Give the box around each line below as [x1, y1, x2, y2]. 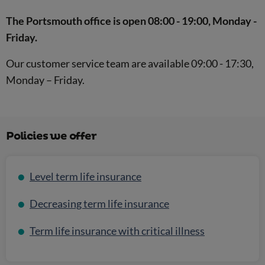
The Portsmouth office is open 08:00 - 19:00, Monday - [6, 14, 257, 27]
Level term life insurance [30, 170, 141, 183]
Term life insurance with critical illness [30, 224, 205, 238]
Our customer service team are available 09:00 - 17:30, [6, 56, 254, 70]
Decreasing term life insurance [30, 197, 169, 211]
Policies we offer [6, 129, 96, 143]
